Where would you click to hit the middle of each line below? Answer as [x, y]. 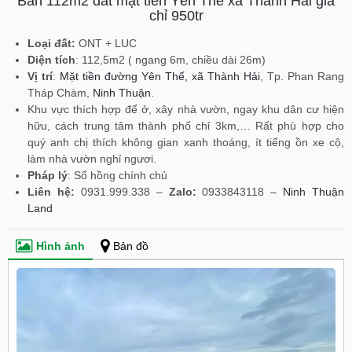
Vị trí [40, 76]
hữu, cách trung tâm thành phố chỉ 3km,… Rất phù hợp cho [186, 126]
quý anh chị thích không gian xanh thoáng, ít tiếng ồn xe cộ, [186, 142]
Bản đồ [131, 246]
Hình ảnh [60, 246]
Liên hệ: [51, 192]
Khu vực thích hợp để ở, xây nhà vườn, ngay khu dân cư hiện [186, 109]
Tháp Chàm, [60, 93]
